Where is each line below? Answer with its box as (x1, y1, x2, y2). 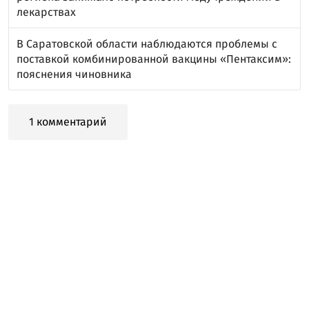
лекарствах (17, 5, 76, 19)
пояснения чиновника (17, 67, 132, 81)
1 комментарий (29, 114, 107, 128)
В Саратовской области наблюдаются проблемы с (17, 37, 277, 50)
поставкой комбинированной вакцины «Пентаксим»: (17, 52, 291, 66)
